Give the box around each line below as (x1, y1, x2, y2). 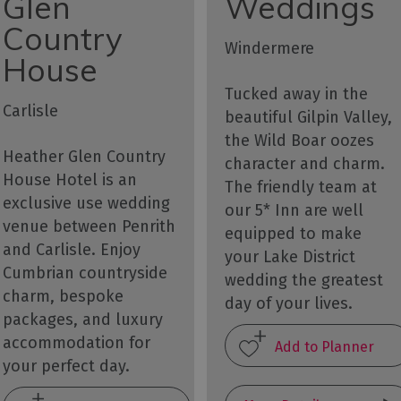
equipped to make (224, 224, 362, 244)
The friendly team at (224, 177, 377, 198)
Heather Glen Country (2, 147, 166, 167)
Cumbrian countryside (2, 263, 167, 284)
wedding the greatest (224, 270, 383, 291)
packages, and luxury (2, 310, 163, 330)
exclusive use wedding (2, 193, 170, 214)
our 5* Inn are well (224, 200, 363, 221)
